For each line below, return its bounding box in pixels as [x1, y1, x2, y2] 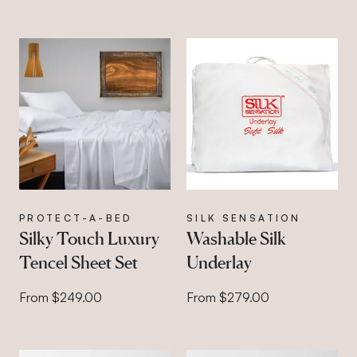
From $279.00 [186, 288, 269, 305]
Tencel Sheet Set [19, 251, 138, 273]
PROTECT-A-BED [19, 211, 132, 224]
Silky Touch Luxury [19, 227, 159, 249]
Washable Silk [186, 227, 286, 249]
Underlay [186, 251, 252, 273]
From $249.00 [19, 288, 102, 305]
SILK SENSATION [186, 211, 300, 224]
